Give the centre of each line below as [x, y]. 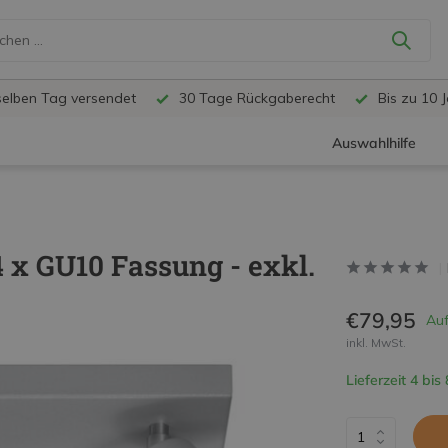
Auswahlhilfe [374, 143]
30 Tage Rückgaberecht [255, 98]
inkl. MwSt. [375, 342]
